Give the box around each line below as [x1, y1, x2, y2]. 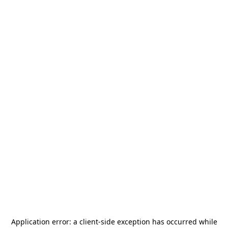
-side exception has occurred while [98, 217, 217, 226]
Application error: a [11, 217, 79, 226]
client [79, 217, 98, 226]
